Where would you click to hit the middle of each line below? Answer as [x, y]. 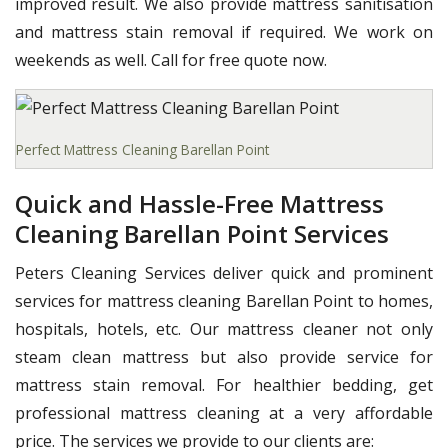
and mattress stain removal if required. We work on [224, 31]
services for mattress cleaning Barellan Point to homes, [224, 301]
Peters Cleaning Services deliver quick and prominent [224, 273]
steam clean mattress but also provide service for [224, 357]
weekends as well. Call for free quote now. [171, 59]
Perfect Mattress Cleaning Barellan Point [142, 150]
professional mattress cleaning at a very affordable [224, 413]
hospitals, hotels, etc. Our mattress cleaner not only [224, 329]
